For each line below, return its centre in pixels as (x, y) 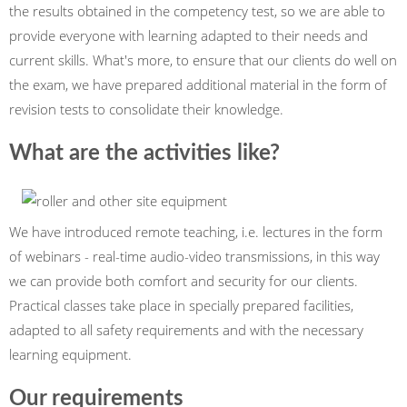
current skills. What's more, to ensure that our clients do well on (203, 60)
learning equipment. (70, 354)
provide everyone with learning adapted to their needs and (189, 35)
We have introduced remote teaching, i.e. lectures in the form (196, 232)
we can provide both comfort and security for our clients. (184, 281)
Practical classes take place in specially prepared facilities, (181, 305)
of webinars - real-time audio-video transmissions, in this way (194, 256)
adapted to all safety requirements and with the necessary (186, 330)
